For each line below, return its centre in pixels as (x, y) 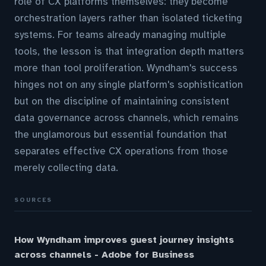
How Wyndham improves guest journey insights (124, 240)
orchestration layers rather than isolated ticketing (128, 18)
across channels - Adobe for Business (104, 255)
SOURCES (33, 200)
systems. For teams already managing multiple (120, 35)
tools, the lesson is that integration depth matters (129, 51)
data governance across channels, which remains (126, 118)
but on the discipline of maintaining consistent (122, 101)
